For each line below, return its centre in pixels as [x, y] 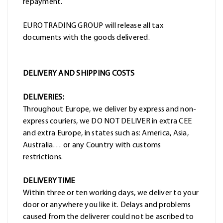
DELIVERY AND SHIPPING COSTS [79, 74]
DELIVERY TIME [49, 181]
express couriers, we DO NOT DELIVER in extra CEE [107, 122]
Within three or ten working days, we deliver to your [111, 193]
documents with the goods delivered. [86, 38]
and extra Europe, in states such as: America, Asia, [106, 134]
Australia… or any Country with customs [92, 146]
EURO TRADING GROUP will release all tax [93, 26]
